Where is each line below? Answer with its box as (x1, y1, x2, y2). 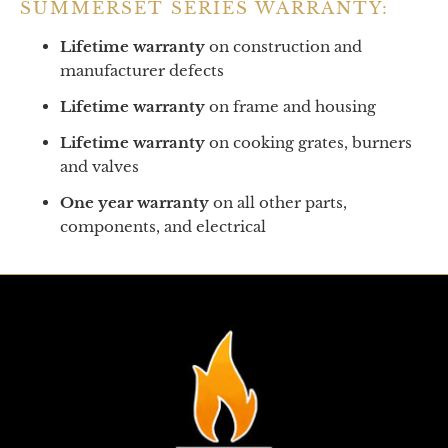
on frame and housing (209, 96, 376, 116)
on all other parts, (213, 192, 347, 212)
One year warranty (60, 192, 209, 212)
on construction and (209, 36, 362, 56)
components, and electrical (60, 216, 266, 236)
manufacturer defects (60, 60, 224, 80)
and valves (60, 156, 139, 176)
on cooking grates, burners (209, 132, 412, 152)
